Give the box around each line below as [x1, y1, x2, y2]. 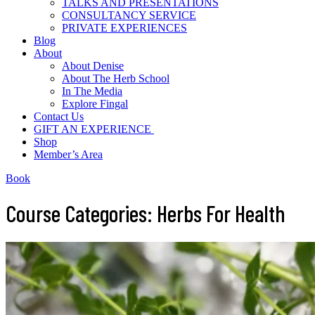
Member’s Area [34, 148, 103, 160]
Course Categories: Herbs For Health [6, 200, 285, 227]
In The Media [62, 85, 122, 97]
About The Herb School [62, 72, 169, 84]
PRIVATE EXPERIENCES [62, 22, 187, 34]
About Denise [62, 60, 124, 72]
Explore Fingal [62, 98, 128, 110]
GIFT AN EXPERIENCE [34, 123, 154, 135]
